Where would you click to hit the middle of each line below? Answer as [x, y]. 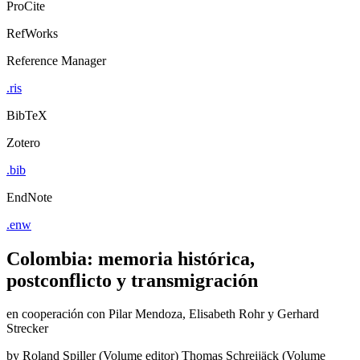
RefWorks [32, 33]
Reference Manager [56, 60]
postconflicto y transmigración [132, 280]
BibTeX [27, 115]
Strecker [27, 329]
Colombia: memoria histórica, [131, 258]
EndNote [29, 197]
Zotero [23, 142]
